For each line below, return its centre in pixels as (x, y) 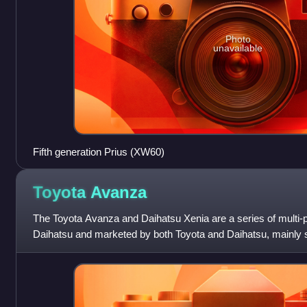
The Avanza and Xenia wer (93, 249)
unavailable (238, 48)
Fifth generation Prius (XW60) (98, 151)
